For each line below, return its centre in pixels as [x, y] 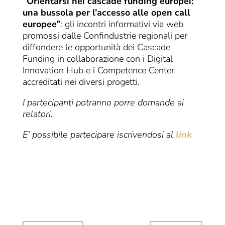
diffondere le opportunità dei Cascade [96, 47]
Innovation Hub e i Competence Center [98, 71]
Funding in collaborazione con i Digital [97, 59]
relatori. [37, 114]
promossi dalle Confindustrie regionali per [105, 36]
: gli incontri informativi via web [122, 24]
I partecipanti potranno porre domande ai [103, 103]
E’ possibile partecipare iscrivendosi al [99, 135]
